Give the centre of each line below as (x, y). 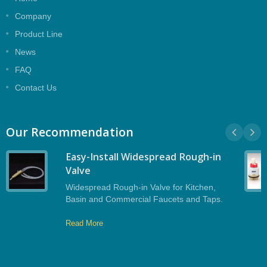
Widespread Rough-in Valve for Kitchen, (141, 187)
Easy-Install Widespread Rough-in (143, 157)
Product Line (39, 34)
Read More (84, 223)
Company (33, 16)
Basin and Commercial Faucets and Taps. (144, 199)
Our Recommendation (70, 132)
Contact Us (36, 88)
